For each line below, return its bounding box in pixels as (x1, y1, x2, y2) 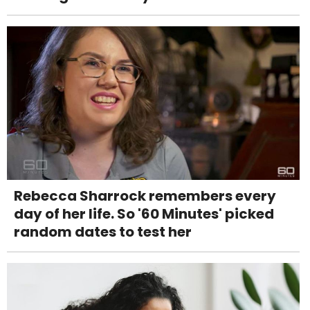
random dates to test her (14, 221, 192, 241)
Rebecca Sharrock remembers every (14, 185, 276, 206)
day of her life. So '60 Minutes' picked (14, 203, 274, 224)
